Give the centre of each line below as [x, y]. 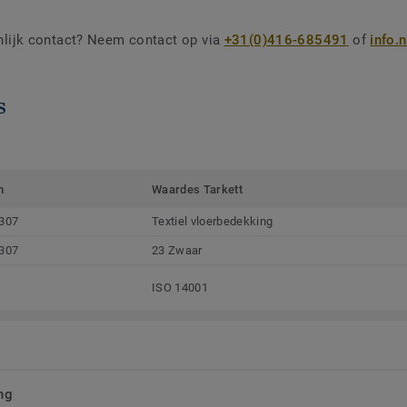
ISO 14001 [180, 288]
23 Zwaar [177, 251]
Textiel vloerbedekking [213, 222]
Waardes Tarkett [197, 190]
